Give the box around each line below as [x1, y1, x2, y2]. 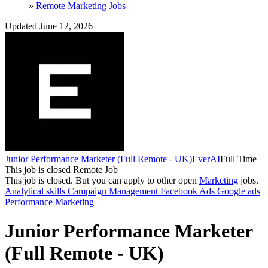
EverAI [192, 153, 220, 164]
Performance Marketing [5, 196, 94, 207]
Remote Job [73, 164, 118, 175]
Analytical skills [5, 185, 68, 196]
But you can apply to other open [75, 175, 199, 185]
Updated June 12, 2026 [5, 20, 93, 31]
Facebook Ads [160, 185, 217, 196]
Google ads [217, 185, 260, 196]
